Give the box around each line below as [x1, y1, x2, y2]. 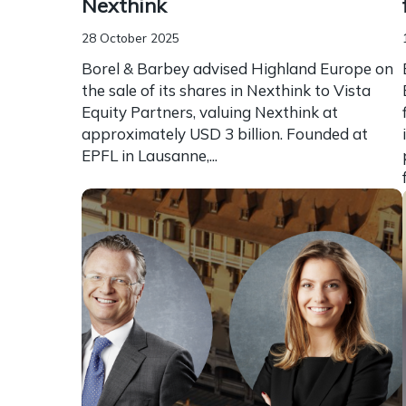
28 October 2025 [82, 30, 179, 45]
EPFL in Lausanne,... [82, 146, 217, 165]
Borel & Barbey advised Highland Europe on [82, 59, 393, 78]
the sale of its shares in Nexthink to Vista [82, 81, 371, 100]
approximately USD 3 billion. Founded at [82, 124, 368, 143]
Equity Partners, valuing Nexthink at [82, 102, 338, 121]
